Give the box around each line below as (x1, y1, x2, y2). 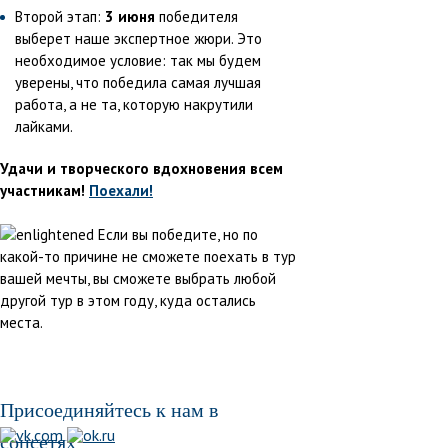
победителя (155, 7, 238, 27)
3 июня (105, 7, 155, 27)
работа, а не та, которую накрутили (15, 95, 253, 115)
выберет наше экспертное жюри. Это (15, 29, 262, 49)
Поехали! (89, 181, 153, 201)
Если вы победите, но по (94, 225, 258, 245)
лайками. (15, 117, 73, 137)
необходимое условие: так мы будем (15, 51, 261, 71)
